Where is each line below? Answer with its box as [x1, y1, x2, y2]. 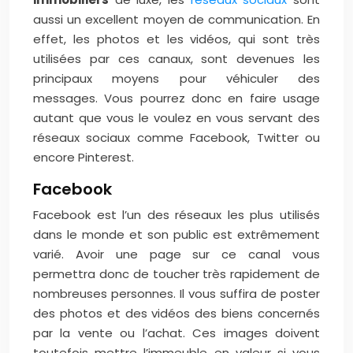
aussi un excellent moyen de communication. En [33, 11, 320, 28]
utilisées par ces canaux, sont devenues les [33, 50, 320, 67]
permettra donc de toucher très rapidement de [33, 266, 320, 282]
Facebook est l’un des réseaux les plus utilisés [33, 206, 320, 223]
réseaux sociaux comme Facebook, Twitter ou [33, 129, 320, 146]
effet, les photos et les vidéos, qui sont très [33, 31, 320, 47]
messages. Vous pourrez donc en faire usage [33, 90, 320, 106]
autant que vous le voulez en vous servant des [33, 110, 320, 126]
